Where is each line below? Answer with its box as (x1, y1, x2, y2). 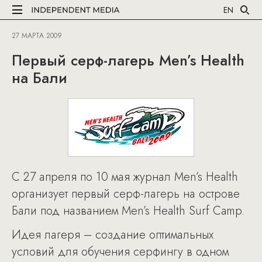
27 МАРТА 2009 (12, 30, 62, 41)
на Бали (12, 67, 67, 88)
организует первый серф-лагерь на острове (12, 185, 240, 202)
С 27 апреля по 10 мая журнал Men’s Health (12, 168, 238, 185)
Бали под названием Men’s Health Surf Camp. (12, 202, 244, 219)
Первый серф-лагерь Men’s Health (12, 50, 244, 71)
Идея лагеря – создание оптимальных (12, 226, 213, 243)
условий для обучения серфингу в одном (12, 243, 229, 260)
